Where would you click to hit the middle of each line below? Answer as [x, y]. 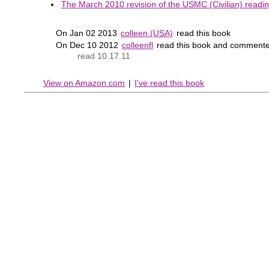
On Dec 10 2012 [88, 45]
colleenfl [138, 45]
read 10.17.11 [104, 56]
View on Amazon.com [84, 83]
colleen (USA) [147, 33]
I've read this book [169, 83]
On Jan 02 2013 [88, 33]
